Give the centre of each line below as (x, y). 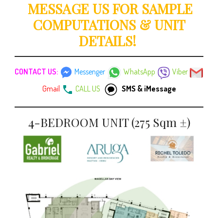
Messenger (90, 72)
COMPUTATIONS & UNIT (109, 24)
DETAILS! (108, 40)
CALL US (88, 89)
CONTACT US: (36, 72)
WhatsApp (139, 72)
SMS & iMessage (149, 89)
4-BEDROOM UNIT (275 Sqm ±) (109, 122)
